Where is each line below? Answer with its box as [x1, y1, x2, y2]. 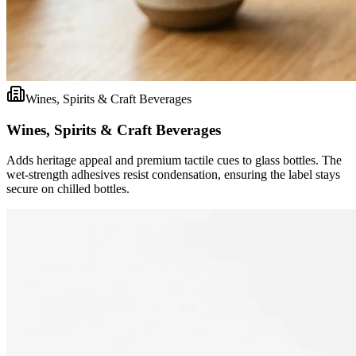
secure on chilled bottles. [6, 182, 130, 196]
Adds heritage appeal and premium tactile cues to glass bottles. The [6, 153, 342, 168]
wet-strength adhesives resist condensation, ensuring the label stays [6, 168, 340, 182]
